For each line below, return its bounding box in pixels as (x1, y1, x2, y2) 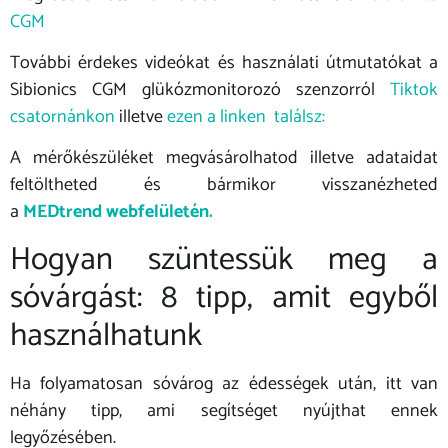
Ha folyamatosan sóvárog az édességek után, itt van (10, 368, 438, 399)
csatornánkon (10, 101, 115, 132)
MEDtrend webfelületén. (23, 197, 213, 228)
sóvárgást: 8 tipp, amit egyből (10, 271, 438, 324)
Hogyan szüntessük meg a (10, 233, 438, 286)
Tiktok (390, 74, 438, 105)
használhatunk (10, 309, 202, 362)
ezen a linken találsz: (167, 101, 325, 132)
